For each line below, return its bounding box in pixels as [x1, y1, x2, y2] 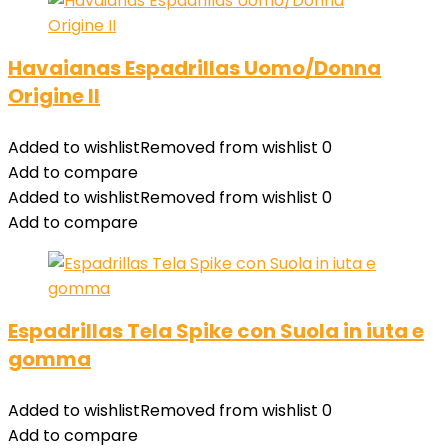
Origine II [8, 82, 100, 110]
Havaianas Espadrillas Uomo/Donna [8, 54, 381, 82]
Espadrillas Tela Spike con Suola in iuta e [8, 317, 424, 345]
